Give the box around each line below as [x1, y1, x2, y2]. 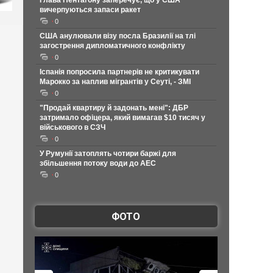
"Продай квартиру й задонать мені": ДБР [39, 104, 188, 112]
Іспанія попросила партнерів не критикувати [39, 68, 199, 76]
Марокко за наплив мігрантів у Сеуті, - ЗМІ [39, 77, 191, 86]
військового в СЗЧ [39, 123, 105, 132]
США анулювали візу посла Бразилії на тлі [39, 32, 196, 40]
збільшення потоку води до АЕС [39, 159, 156, 168]
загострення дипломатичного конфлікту [39, 41, 185, 50]
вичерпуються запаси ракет [39, 5, 141, 14]
